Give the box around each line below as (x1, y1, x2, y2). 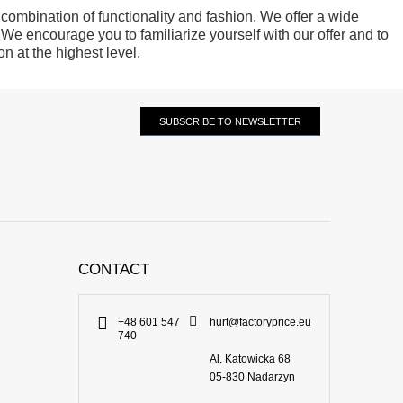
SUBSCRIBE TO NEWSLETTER (159, 115, 301, 127)
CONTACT (77, 260, 149, 278)
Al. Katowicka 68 (210, 352, 291, 365)
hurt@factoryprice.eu (210, 315, 312, 328)
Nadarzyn (245, 370, 296, 383)
